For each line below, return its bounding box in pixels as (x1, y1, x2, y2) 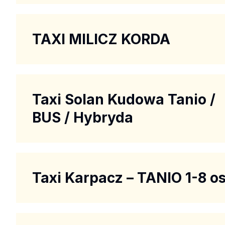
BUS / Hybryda (32, 108, 133, 126)
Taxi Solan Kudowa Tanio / (32, 90, 215, 108)
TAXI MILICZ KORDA (32, 30, 170, 48)
